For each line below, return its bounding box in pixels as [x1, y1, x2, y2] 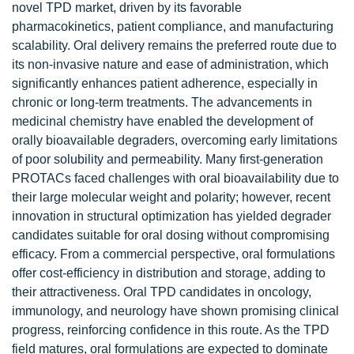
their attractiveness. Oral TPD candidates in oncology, [12, 285, 311, 299]
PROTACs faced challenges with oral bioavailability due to [12, 171, 339, 185]
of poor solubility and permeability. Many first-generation [12, 153, 323, 166]
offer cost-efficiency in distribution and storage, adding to [12, 266, 326, 280]
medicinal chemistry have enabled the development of [12, 115, 313, 128]
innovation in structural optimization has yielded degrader [12, 209, 331, 223]
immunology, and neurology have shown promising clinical [12, 304, 339, 318]
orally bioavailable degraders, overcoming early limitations [12, 134, 337, 147]
